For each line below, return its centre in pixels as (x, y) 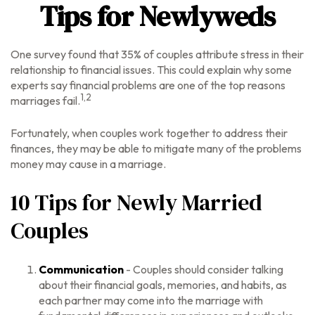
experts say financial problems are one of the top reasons (148, 85)
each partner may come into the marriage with (151, 300)
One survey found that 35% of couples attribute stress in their (157, 54)
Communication (81, 269)
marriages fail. (45, 101)
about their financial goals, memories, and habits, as (163, 285)
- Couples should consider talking (204, 269)
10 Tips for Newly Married (136, 202)
